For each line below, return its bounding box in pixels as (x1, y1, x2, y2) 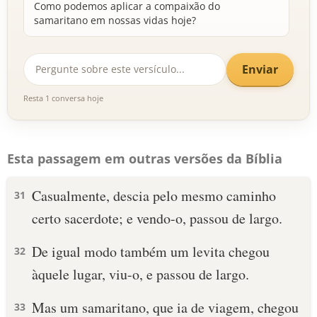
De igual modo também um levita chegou (32, 242, 270, 261)
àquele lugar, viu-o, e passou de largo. (32, 265, 249, 284)
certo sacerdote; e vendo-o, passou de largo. (32, 209, 282, 228)
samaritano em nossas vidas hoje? (34, 13, 196, 27)
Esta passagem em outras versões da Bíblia (7, 150, 282, 167)
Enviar (242, 61, 278, 77)
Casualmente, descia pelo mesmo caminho (32, 186, 276, 205)
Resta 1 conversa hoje (23, 93, 103, 103)
